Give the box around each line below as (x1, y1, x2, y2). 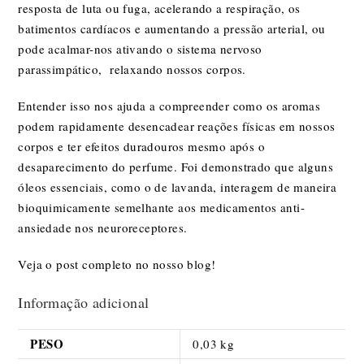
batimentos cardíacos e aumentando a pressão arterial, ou (18, 19, 326, 37)
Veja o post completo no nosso (18, 255, 184, 272)
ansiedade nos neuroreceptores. (18, 219, 188, 236)
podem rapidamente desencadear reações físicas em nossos (18, 117, 336, 134)
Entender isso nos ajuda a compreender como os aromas (18, 97, 321, 114)
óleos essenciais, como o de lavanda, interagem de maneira (18, 178, 337, 195)
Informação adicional (18, 292, 149, 313)
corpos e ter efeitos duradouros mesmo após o (18, 137, 266, 154)
